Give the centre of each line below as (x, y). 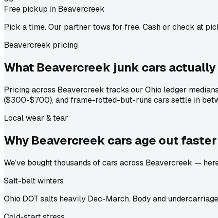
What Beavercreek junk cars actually (110, 68)
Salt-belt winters (34, 181)
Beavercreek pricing (41, 45)
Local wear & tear (36, 118)
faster (199, 140)
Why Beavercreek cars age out (91, 140)
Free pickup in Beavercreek (54, 9)
